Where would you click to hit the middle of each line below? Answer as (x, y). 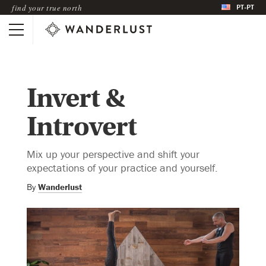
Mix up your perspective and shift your (113, 154)
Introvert (82, 126)
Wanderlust (60, 186)
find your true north (47, 7)
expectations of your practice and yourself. (122, 167)
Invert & (76, 98)
